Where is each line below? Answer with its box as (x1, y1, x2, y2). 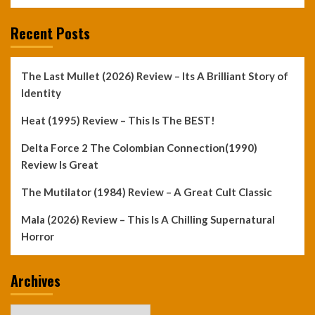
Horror (21, 230, 54, 243)
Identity (21, 86, 61, 99)
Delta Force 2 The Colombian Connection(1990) (21, 141, 257, 154)
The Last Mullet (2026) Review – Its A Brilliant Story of (21, 70, 288, 82)
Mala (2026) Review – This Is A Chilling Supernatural (21, 213, 275, 226)
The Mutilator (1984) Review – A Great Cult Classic (21, 186, 272, 198)
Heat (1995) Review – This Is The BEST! (21, 114, 215, 127)
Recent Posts (11, 22, 90, 44)
